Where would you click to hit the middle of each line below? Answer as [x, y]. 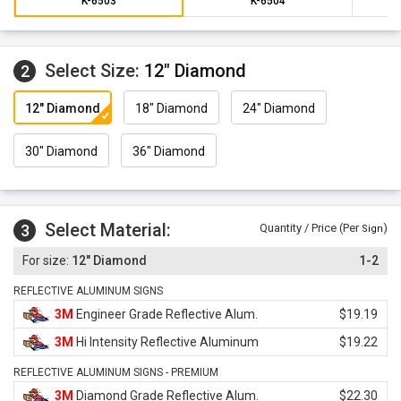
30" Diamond [61, 152]
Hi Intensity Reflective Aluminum [166, 342]
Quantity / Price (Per [311, 228]
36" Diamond [169, 152]
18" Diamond [171, 109]
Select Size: [94, 71]
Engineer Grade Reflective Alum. [166, 314]
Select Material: [108, 230]
